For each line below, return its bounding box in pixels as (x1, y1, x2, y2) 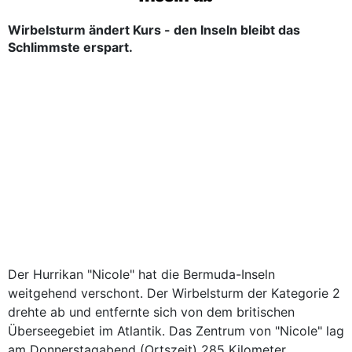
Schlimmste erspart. (8, 39, 133, 55)
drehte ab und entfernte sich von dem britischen (8, 304, 295, 320)
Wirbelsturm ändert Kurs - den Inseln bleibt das (8, 22, 300, 38)
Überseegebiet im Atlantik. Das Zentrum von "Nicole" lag (8, 323, 344, 339)
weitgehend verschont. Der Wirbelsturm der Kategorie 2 (8, 285, 340, 301)
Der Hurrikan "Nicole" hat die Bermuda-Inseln (8, 266, 275, 282)
